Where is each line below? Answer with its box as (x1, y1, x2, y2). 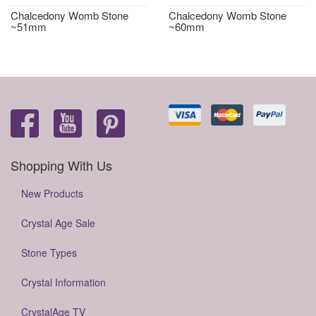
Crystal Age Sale (21, 216, 95, 230)
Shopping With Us (11, 156, 112, 174)
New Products (21, 186, 83, 200)
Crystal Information (21, 275, 106, 289)
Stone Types (21, 245, 77, 260)
